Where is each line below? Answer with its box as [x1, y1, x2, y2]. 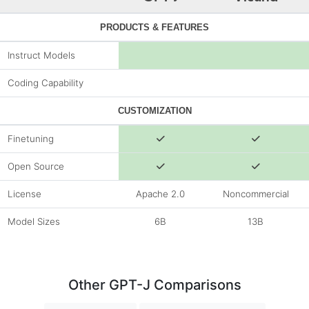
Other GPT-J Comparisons [68, 277, 241, 294]
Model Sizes [7, 216, 60, 228]
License [7, 188, 41, 200]
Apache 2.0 [136, 188, 185, 200]
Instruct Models [7, 50, 75, 61]
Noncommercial [222, 188, 289, 200]
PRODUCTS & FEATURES [100, 22, 209, 33]
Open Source [7, 161, 64, 172]
